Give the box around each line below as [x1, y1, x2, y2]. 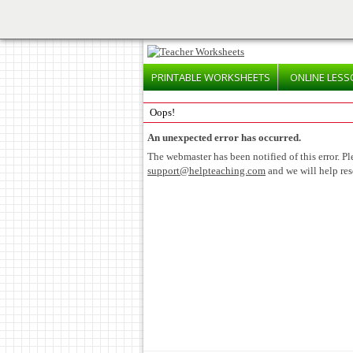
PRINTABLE [150, 70, 204, 84]
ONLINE [290, 70, 327, 84]
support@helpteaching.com [147, 165, 266, 176]
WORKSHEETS [203, 70, 270, 84]
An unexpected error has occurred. [147, 132, 301, 143]
